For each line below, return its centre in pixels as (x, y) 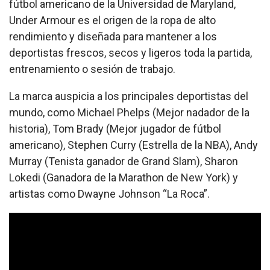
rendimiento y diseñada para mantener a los (113, 37)
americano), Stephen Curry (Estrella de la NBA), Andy (133, 145)
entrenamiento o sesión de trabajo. (92, 69)
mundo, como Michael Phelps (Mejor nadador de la (129, 113)
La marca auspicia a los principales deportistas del (129, 96)
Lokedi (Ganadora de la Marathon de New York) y (124, 178)
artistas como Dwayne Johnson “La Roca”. (109, 194)
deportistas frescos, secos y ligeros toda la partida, (130, 53)
